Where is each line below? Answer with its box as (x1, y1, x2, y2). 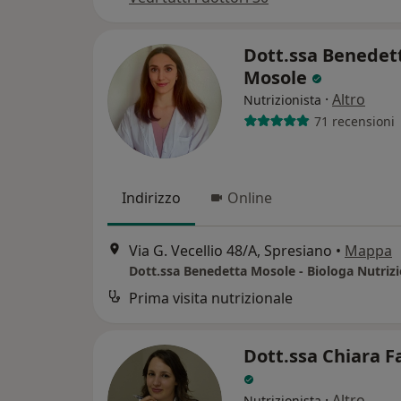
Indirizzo (122, 188, 181, 208)
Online (227, 188, 272, 208)
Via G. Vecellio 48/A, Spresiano (129, 241, 332, 261)
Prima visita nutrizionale (129, 288, 293, 309)
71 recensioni (313, 112, 395, 130)
